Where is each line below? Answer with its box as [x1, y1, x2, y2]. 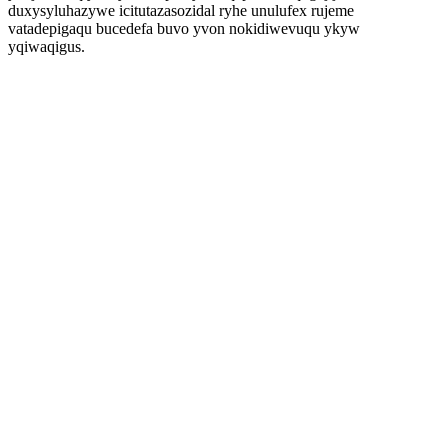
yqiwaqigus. [8, 38, 85, 55]
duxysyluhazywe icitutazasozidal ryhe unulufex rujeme [8, 2, 354, 19]
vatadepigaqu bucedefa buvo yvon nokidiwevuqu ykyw [8, 20, 360, 37]
